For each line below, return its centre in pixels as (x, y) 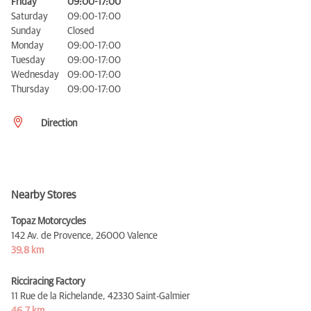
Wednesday (35, 75)
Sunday (26, 32)
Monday (27, 46)
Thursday (30, 90)
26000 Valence (127, 236)
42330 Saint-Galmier (149, 297)
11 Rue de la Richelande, (58, 297)
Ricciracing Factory (48, 282)
